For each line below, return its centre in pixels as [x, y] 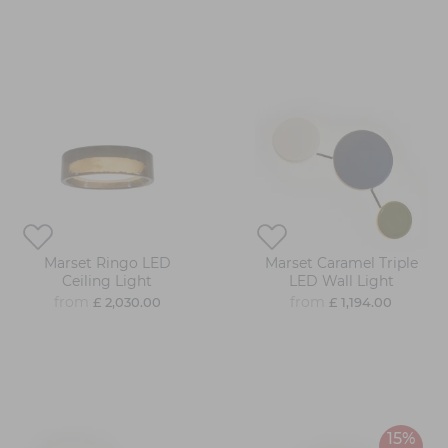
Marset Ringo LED [107, 263]
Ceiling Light [107, 281]
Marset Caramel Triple [341, 263]
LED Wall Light [341, 281]
